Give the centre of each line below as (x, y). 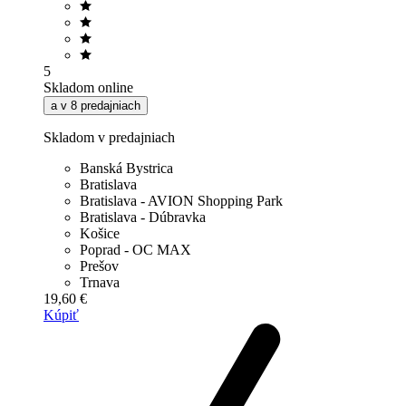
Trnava (100, 282)
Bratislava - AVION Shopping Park (181, 200)
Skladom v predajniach (109, 137)
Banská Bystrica (126, 168)
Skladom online (88, 87)
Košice (100, 233)
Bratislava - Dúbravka (143, 217)
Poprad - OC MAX (135, 249)
